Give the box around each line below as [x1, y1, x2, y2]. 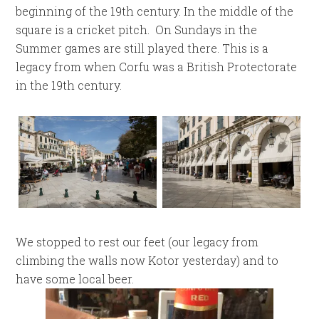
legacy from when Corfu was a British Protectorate [16, 59, 298, 74]
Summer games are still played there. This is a [16, 41, 269, 56]
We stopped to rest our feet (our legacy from [16, 234, 259, 249]
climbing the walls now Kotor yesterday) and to [16, 252, 279, 268]
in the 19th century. [16, 78, 122, 93]
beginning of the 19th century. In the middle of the [16, 4, 294, 19]
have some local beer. [16, 271, 135, 286]
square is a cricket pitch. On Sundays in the [16, 22, 258, 37]
